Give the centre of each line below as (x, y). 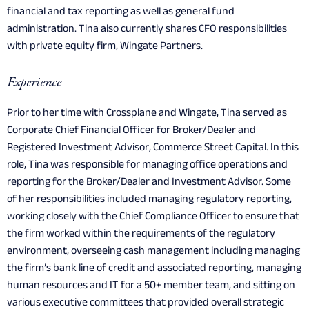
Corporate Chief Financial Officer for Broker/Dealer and (131, 132)
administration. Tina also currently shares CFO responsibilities (147, 30)
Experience (34, 83)
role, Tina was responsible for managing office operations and (147, 166)
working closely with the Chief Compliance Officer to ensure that (153, 218)
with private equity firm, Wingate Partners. (105, 48)
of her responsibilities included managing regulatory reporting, (149, 201)
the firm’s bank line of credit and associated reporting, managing (154, 270)
